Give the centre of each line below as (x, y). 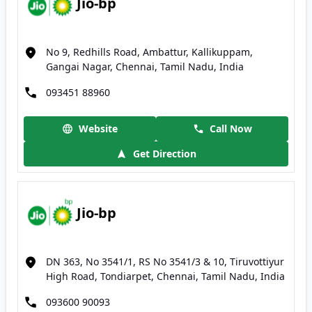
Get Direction (165, 154)
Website (98, 128)
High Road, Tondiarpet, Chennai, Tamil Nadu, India (165, 276)
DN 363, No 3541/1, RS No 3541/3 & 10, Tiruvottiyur (165, 262)
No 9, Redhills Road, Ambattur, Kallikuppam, (149, 52)
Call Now (231, 128)
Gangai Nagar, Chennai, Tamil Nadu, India (145, 67)
